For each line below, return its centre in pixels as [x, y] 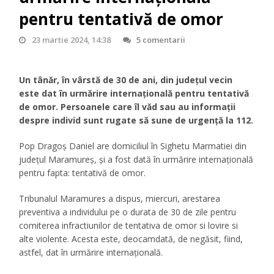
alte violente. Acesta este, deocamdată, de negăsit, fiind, [131, 239]
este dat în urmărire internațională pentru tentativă [134, 94]
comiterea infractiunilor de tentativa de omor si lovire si [129, 226]
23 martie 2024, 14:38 [71, 40]
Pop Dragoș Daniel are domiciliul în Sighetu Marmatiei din [133, 146]
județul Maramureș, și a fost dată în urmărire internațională [136, 160]
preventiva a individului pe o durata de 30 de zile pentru [128, 212]
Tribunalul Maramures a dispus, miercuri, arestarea [120, 199]
